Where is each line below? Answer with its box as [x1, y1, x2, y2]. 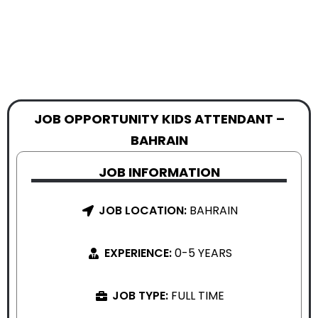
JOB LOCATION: [98, 202, 190, 219]
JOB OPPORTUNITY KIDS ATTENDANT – [33, 110, 285, 128]
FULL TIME [170, 287, 224, 304]
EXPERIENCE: [104, 245, 175, 261]
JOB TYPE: [111, 287, 171, 304]
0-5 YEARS [174, 245, 232, 261]
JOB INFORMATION [98, 163, 220, 181]
